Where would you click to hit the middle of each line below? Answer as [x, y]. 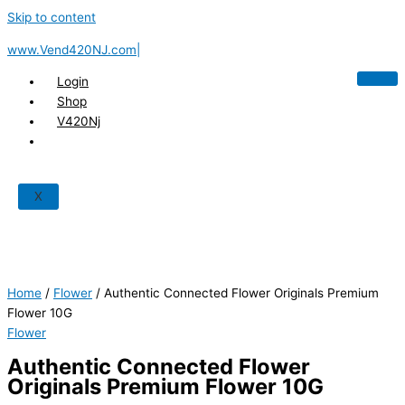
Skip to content [52, 17]
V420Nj [79, 122]
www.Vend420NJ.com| [74, 49]
